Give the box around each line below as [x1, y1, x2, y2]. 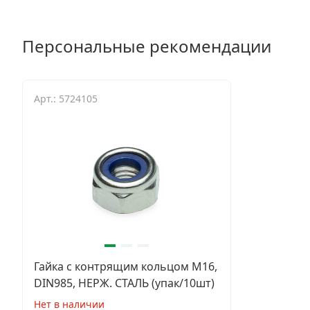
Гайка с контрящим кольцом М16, [34, 259, 217, 274]
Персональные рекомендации [22, 35, 271, 57]
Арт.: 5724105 [34, 92, 98, 105]
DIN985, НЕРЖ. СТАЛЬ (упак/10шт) [34, 275, 215, 291]
